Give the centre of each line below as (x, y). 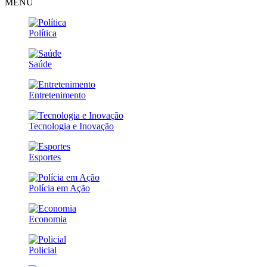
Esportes (45, 157)
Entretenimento (57, 95)
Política (43, 33)
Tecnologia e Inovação (71, 126)
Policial (43, 250)
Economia (48, 219)
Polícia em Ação (59, 188)
